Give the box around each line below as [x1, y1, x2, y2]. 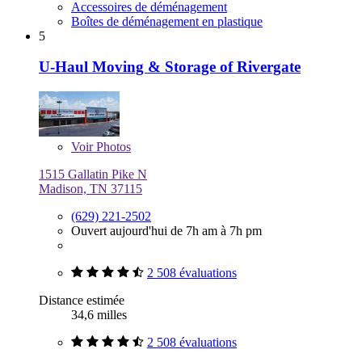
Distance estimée [39, 293, 124, 308]
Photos [93, 140, 131, 154]
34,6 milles [71, 308, 127, 322]
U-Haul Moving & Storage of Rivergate [39, 58, 301, 76]
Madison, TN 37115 [39, 182, 142, 196]
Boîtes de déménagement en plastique [71, 14, 263, 28]
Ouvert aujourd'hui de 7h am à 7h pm [71, 224, 262, 238]
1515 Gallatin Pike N [39, 167, 147, 182]
